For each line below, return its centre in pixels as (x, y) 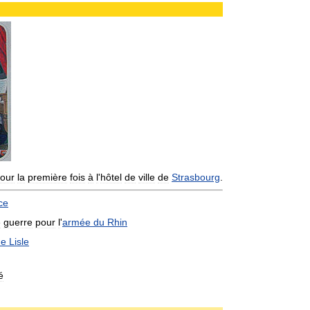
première (47, 177)
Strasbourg (196, 177)
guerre (18, 222)
